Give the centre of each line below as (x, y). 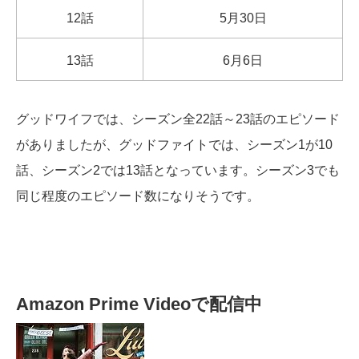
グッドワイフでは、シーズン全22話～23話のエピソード (178, 119)
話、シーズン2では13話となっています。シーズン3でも (178, 171)
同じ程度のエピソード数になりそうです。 (138, 196)
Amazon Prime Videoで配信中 (139, 305)
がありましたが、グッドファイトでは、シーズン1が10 (174, 145)
